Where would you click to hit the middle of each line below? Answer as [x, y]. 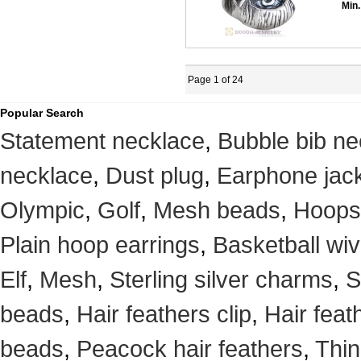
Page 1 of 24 [214, 80]
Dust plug [155, 175]
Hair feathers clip [164, 314]
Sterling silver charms [221, 279]
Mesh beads [217, 210]
